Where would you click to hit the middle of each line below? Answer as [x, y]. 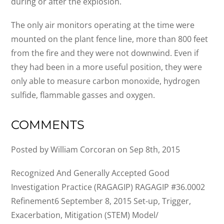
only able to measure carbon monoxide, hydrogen [106, 81]
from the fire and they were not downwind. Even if [105, 53]
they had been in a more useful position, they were [107, 67]
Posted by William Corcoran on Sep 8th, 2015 [96, 150]
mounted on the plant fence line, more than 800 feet [110, 39]
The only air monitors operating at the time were [103, 25]
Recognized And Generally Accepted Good [90, 173]
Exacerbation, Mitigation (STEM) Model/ [85, 215]
